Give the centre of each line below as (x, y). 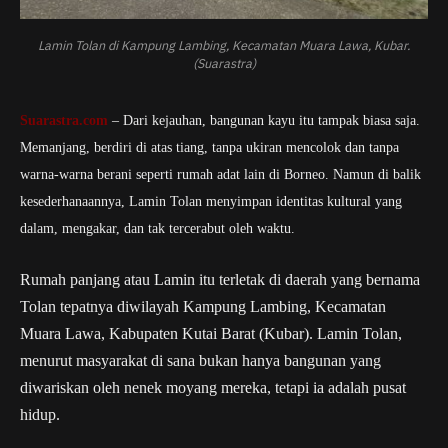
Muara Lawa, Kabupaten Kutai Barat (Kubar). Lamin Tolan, (211, 333)
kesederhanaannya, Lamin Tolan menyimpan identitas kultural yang (211, 202)
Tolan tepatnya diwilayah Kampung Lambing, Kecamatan (203, 306)
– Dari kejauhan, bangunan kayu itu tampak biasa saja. (264, 121)
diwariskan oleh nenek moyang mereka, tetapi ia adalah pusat (213, 387)
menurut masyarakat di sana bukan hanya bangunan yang (200, 360)
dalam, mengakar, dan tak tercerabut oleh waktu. (157, 229)
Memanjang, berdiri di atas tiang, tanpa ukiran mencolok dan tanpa (209, 148)
